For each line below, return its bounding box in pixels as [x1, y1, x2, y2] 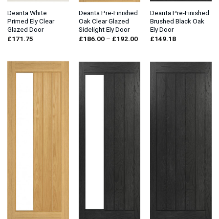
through [137, 53, 160, 61]
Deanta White [7, 9, 47, 17]
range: [137, 40, 155, 48]
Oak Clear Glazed [78, 17, 129, 25]
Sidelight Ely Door [78, 25, 130, 34]
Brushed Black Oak [150, 17, 204, 25]
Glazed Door [7, 25, 44, 34]
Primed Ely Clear [7, 17, 54, 25]
